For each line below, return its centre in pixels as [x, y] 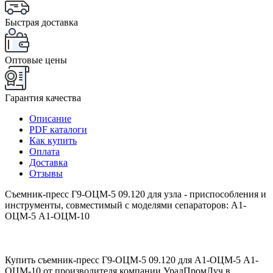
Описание [50, 118]
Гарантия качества [43, 97]
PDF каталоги [58, 129]
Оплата [44, 151]
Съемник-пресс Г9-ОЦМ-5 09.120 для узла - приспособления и [136, 194]
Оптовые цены [36, 60]
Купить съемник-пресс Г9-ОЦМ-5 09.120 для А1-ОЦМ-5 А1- [132, 260]
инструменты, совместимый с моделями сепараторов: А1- [126, 205]
